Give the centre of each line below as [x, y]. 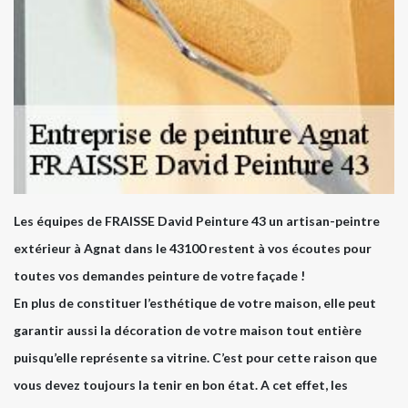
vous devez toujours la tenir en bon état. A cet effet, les [181, 385]
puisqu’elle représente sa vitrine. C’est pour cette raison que [195, 358]
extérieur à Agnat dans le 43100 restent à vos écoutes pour [193, 249]
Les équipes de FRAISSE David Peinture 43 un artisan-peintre [197, 221]
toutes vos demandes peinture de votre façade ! [159, 276]
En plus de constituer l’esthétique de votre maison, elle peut [195, 303]
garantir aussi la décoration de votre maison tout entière [188, 331]
